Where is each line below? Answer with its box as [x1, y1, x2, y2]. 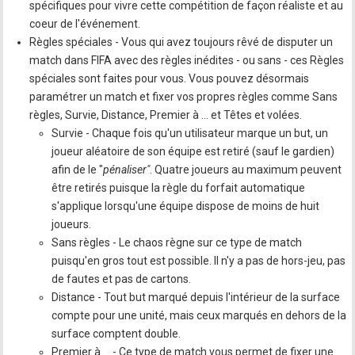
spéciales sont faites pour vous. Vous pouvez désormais [29, 71, 310, 85]
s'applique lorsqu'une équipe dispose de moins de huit [52, 199, 320, 212]
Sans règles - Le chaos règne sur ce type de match [52, 235, 303, 249]
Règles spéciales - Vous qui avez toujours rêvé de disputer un [29, 35, 334, 48]
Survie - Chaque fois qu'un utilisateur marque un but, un [52, 126, 329, 139]
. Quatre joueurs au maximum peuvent [150, 162, 342, 176]
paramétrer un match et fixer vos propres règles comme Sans [29, 90, 338, 103]
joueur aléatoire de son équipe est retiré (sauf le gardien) [52, 144, 335, 158]
